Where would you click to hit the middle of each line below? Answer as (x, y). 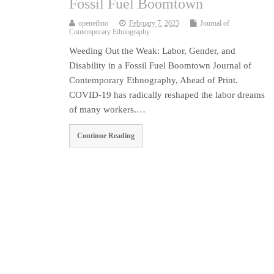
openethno (94, 24)
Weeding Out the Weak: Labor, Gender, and (153, 51)
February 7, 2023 (154, 24)
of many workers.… (108, 110)
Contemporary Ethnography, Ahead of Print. (154, 80)
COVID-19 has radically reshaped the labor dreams (167, 95)
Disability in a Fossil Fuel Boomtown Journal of (161, 66)
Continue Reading (106, 136)
